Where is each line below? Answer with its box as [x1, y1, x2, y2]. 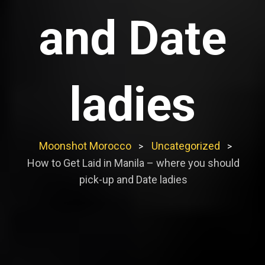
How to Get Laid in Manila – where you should [27, 156, 240, 169]
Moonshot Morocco [39, 139, 131, 152]
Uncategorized [151, 139, 220, 152]
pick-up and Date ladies [79, 173, 188, 186]
